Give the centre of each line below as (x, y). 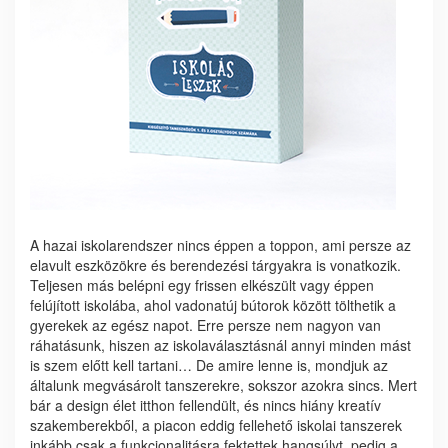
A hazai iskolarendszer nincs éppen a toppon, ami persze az (220, 245)
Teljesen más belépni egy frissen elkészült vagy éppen (202, 285)
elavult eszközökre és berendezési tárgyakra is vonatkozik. (215, 265)
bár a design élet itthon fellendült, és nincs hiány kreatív (205, 405)
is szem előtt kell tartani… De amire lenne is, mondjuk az (209, 365)
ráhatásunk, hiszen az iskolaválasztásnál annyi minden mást (220, 345)
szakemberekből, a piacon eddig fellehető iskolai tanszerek (216, 425)
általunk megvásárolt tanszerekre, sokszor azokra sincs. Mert (223, 385)
